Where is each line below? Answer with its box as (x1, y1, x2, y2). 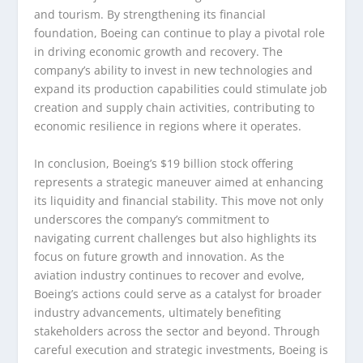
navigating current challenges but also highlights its (34, 229, 318, 246)
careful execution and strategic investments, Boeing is (34, 341, 329, 357)
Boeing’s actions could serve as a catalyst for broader (34, 285, 322, 301)
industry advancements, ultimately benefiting (34, 304, 282, 320)
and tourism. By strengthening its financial (34, 6, 267, 23)
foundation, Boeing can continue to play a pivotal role (34, 25, 326, 41)
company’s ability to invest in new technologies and (34, 62, 314, 79)
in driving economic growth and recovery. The (34, 44, 284, 60)
